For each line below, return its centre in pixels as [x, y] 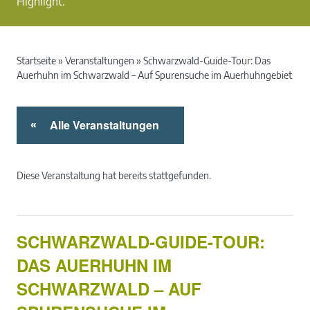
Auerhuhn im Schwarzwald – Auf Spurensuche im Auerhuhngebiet [154, 75]
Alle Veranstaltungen [104, 125]
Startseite [36, 61]
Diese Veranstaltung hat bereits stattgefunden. [114, 176]
